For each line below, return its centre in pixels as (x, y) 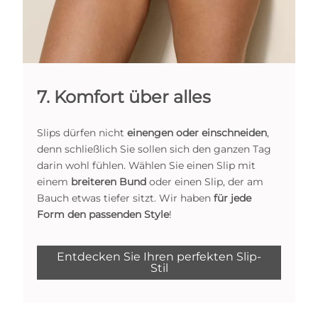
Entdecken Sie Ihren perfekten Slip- (159, 256)
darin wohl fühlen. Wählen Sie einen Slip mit (146, 165)
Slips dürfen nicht (82, 132)
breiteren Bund (109, 181)
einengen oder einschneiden (197, 132)
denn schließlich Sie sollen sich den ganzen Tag (154, 149)
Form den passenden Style (103, 214)
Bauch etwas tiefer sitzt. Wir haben (125, 198)
